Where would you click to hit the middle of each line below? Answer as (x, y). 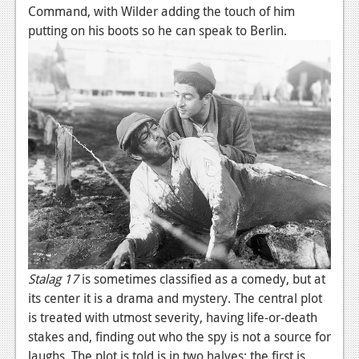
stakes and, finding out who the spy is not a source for (179, 336)
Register (42, 254)
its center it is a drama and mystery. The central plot (175, 298)
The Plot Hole (73, 118)
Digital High (67, 87)
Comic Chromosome (95, 55)
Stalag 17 (53, 278)
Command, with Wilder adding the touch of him (161, 11)
